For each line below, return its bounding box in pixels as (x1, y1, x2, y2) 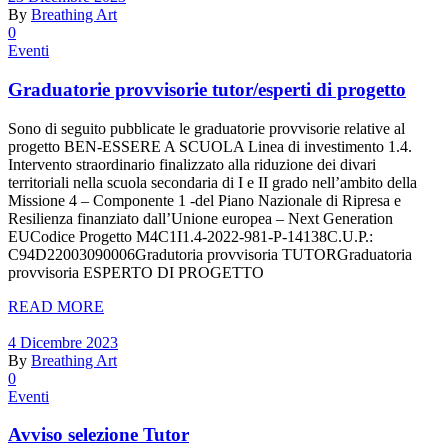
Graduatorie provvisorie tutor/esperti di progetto (8, 78, 406, 100)
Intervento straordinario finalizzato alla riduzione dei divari (8, 155, 376, 173)
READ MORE (8, 297, 104, 315)
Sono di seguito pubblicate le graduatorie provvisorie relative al (8, 119, 405, 137)
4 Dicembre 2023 (8, 333, 118, 351)
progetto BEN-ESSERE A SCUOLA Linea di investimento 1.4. (8, 137, 412, 155)
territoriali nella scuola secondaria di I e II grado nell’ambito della (8, 173, 417, 191)
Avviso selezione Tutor (8, 424, 189, 446)
